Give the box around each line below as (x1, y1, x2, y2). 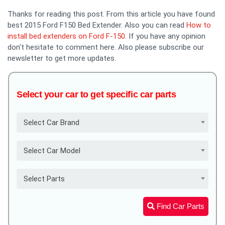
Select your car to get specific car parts (17, 89, 176, 99)
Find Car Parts (155, 201, 204, 210)
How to (186, 20, 211, 30)
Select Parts (24, 174, 65, 183)
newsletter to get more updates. (8, 53, 116, 63)
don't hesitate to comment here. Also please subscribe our (8, 42, 204, 52)
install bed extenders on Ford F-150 (8, 31, 125, 41)
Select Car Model (24, 146, 80, 155)
